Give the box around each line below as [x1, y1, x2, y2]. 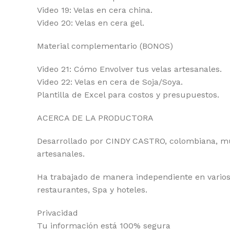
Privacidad [37, 208, 78, 218]
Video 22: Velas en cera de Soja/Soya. [37, 77, 183, 87]
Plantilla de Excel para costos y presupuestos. [37, 90, 219, 100]
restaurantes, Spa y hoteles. [37, 185, 147, 195]
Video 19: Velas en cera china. [37, 5, 152, 15]
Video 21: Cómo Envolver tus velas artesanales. [37, 64, 222, 74]
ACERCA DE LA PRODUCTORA [37, 113, 154, 123]
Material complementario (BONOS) [37, 41, 173, 51]
